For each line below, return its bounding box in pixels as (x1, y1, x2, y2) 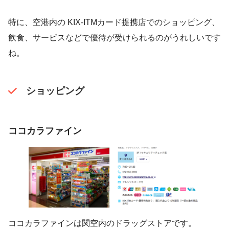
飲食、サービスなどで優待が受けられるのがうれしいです (8, 33, 221, 42)
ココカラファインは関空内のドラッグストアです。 (8, 219, 196, 228)
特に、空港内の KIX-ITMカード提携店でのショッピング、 (8, 17, 220, 27)
